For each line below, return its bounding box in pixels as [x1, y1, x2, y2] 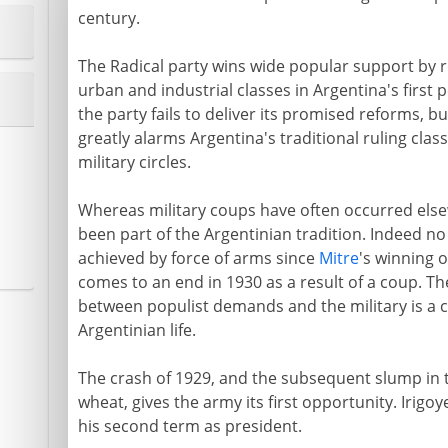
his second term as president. [77, 415, 302, 437]
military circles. [77, 151, 191, 173]
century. [77, 7, 140, 29]
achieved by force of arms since [77, 247, 319, 269]
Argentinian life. [77, 319, 196, 341]
